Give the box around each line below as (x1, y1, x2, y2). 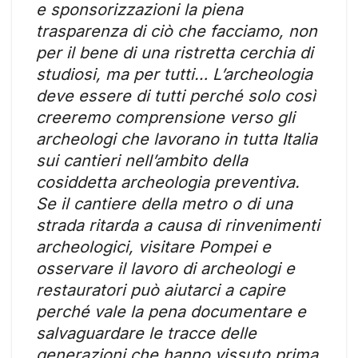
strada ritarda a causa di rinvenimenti (36, 215, 320, 235)
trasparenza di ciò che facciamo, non (36, 21, 317, 41)
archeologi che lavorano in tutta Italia (36, 129, 317, 149)
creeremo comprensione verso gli (36, 107, 295, 127)
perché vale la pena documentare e (36, 301, 306, 321)
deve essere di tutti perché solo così (36, 86, 316, 105)
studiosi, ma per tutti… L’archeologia (36, 64, 312, 84)
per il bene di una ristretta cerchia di (36, 42, 313, 62)
